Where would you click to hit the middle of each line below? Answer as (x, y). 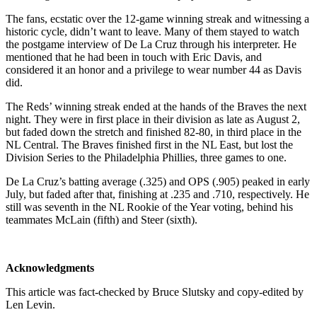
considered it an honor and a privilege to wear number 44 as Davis (154, 69)
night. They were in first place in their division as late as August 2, (153, 119)
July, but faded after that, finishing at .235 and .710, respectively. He (157, 194)
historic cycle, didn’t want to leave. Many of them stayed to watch (152, 31)
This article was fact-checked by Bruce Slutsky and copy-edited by (155, 292)
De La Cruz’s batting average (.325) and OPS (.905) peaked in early (158, 181)
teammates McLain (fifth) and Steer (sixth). (102, 219)
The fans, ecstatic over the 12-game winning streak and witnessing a (157, 18)
